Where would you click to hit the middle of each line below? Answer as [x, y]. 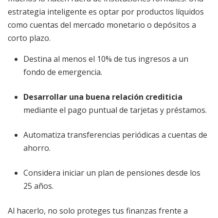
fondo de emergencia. [63, 72]
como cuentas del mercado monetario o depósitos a [102, 25]
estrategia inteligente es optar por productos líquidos [106, 12]
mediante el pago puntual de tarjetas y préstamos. [115, 110]
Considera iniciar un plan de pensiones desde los [112, 173]
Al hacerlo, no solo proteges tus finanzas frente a [98, 211]
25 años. [38, 186]
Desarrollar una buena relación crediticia [103, 97]
